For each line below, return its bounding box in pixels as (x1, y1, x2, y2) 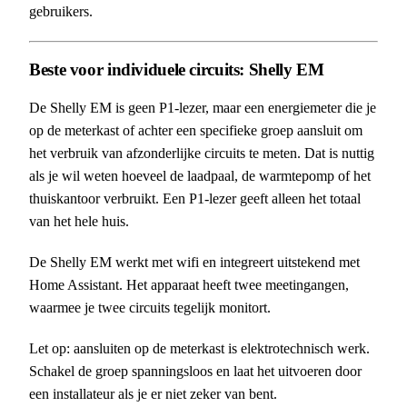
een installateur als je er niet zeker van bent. (29, 386, 277, 402)
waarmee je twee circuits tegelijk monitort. (29, 300, 271, 316)
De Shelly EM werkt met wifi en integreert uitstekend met (29, 254, 360, 271)
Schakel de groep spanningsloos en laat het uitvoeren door (29, 363, 362, 380)
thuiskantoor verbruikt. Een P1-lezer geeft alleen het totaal (29, 191, 361, 207)
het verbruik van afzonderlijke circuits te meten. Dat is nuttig (29, 145, 374, 162)
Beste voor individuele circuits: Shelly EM (29, 59, 324, 79)
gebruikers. (29, 3, 93, 19)
